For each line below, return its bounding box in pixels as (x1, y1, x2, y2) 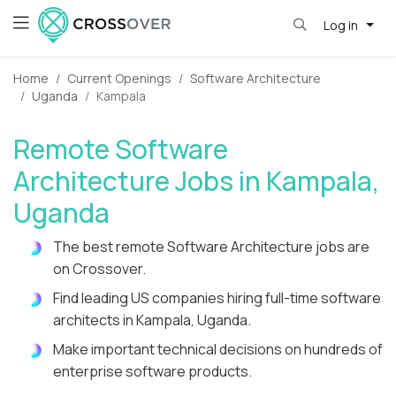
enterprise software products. (53, 362, 252, 382)
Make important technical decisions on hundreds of (53, 339, 383, 360)
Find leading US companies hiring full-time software (53, 288, 381, 308)
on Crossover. (53, 259, 146, 279)
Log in (323, 16, 361, 34)
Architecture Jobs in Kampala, (13, 163, 379, 200)
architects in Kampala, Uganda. (53, 310, 251, 331)
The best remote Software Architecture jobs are (53, 237, 369, 257)
